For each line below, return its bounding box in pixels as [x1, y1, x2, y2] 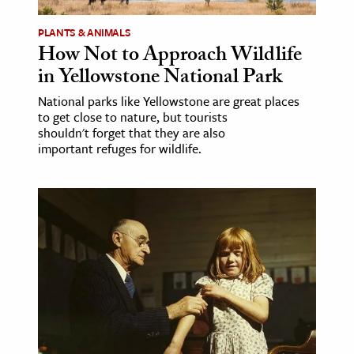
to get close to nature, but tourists [38, 107, 228, 126]
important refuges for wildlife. [38, 139, 201, 158]
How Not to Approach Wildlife [38, 40, 302, 74]
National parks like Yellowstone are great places [38, 92, 299, 111]
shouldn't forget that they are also [38, 123, 225, 142]
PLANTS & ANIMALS [38, 24, 131, 40]
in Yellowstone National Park [38, 62, 282, 96]
